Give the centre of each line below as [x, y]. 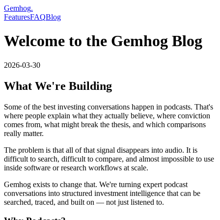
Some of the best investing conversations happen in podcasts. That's [109, 107]
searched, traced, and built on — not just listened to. [84, 202]
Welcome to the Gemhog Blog [103, 41]
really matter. [24, 133]
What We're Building [58, 86]
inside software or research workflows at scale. [76, 167]
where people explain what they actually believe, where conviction [107, 115]
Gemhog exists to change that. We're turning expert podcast [96, 184]
